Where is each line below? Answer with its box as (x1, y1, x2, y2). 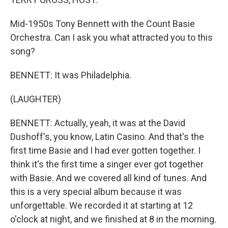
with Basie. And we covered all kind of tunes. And (10, 173, 207, 183)
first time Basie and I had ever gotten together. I (10, 145, 201, 156)
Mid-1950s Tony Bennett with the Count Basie (10, 18, 195, 29)
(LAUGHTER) (10, 94, 61, 104)
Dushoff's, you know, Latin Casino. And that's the (10, 131, 204, 142)
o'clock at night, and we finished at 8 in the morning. (10, 214, 216, 224)
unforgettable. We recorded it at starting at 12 (10, 200, 193, 211)
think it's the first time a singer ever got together (10, 159, 204, 169)
